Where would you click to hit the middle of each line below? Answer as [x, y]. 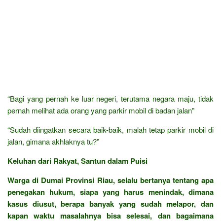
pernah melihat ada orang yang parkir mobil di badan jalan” [101, 110]
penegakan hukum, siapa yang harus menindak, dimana [110, 192]
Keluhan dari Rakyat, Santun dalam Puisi [77, 161]
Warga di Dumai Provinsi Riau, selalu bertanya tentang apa [110, 180]
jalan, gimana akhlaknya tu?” [53, 141]
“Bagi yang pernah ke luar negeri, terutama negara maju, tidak [110, 98]
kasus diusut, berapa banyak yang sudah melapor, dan [110, 203]
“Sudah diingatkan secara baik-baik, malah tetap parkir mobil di [110, 129]
